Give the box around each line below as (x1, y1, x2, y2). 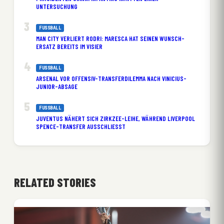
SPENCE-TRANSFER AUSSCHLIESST (36, 122, 122, 131)
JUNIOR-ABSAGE (36, 82, 77, 91)
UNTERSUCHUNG (36, 2, 77, 11)
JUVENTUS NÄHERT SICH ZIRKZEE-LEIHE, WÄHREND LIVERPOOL (36, 114, 195, 123)
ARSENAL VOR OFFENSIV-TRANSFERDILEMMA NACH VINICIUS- (36, 74, 186, 83)
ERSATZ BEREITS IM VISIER (36, 42, 102, 51)
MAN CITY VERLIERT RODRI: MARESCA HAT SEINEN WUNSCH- (36, 34, 184, 43)
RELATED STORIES (14, 175, 96, 190)
